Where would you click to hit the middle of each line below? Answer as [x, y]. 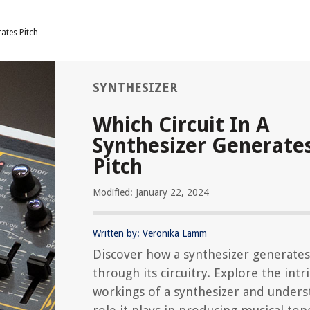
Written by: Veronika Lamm [150, 233]
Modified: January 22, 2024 [151, 192]
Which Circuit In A [181, 125]
